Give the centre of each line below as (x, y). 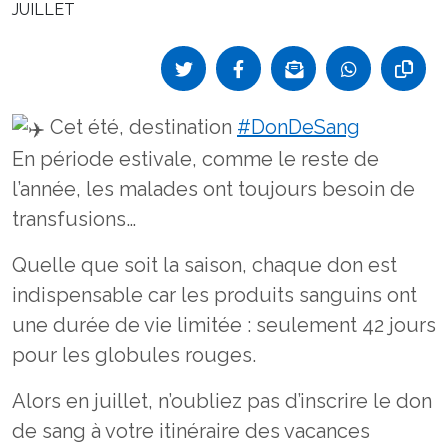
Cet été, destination (141, 127)
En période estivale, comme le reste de (195, 158)
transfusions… (74, 218)
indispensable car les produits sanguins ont (214, 294)
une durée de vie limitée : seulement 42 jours (224, 324)
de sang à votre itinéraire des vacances (191, 430)
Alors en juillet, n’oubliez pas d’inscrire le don (222, 400)
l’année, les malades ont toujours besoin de (213, 188)
